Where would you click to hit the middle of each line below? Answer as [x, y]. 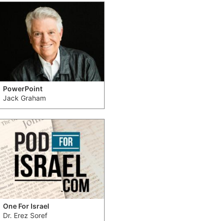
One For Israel [26, 206]
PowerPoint [23, 89]
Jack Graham [24, 98]
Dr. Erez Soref [25, 216]
